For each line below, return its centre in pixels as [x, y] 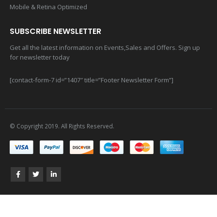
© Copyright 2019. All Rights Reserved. [62, 126]
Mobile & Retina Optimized [48, 7]
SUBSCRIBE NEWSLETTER [55, 31]
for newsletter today [40, 57]
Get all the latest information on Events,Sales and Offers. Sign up [105, 48]
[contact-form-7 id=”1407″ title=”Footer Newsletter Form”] [92, 80]
